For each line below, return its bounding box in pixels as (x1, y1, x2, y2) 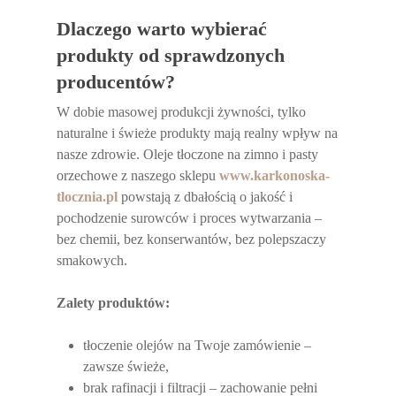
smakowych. (57, 253, 128, 268)
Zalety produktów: (57, 295, 171, 310)
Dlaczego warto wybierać (57, 18, 268, 40)
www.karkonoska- (219, 168, 331, 183)
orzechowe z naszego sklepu (57, 168, 220, 183)
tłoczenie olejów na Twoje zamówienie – (83, 338, 312, 353)
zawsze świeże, (83, 359, 170, 374)
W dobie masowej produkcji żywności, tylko (57, 104, 307, 119)
